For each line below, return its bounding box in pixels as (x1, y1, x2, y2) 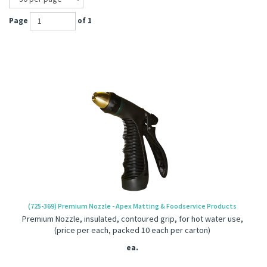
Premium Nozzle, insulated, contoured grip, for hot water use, (21, 213, 243, 224)
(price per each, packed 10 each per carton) (54, 225, 210, 235)
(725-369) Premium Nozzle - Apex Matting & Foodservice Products (28, 201, 237, 210)
